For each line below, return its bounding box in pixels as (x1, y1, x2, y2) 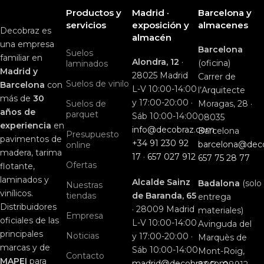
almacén (132, 32, 171, 44)
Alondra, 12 (132, 57, 179, 68)
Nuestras (66, 180, 103, 191)
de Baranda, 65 (132, 190, 196, 202)
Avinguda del (198, 219, 252, 230)
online (66, 140, 91, 151)
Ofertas (66, 160, 97, 171)
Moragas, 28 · (198, 98, 252, 110)
